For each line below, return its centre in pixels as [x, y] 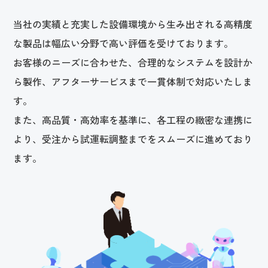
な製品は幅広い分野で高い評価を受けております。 [124, 43]
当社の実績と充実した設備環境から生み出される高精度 [133, 24]
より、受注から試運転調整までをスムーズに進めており [133, 139]
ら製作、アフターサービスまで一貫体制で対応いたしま [133, 82]
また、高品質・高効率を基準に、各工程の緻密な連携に [133, 120]
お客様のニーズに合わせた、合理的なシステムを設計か [133, 63]
